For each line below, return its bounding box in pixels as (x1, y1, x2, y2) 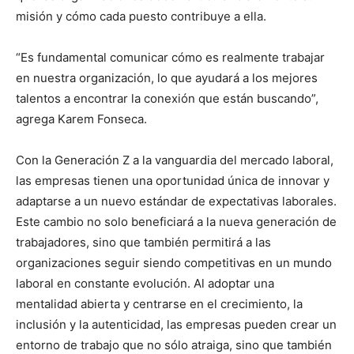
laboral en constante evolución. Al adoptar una (16, 275, 274, 291)
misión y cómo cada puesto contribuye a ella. (16, 8, 266, 24)
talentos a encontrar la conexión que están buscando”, (16, 90, 318, 106)
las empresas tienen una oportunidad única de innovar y (16, 172, 330, 188)
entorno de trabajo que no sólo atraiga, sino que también (16, 337, 332, 352)
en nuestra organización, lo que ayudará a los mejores (16, 70, 318, 85)
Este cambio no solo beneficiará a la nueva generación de (16, 213, 337, 229)
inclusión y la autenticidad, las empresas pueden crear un (16, 316, 337, 332)
